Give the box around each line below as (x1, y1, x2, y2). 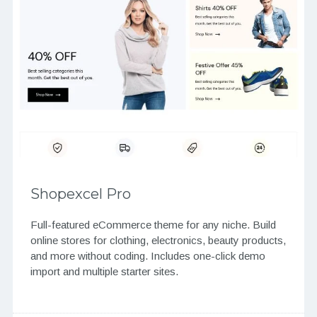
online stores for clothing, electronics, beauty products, (30, 234, 286, 247)
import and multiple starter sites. (30, 265, 178, 278)
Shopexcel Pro (30, 185, 131, 203)
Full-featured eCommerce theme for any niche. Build (30, 219, 276, 231)
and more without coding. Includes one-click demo (30, 250, 265, 263)
